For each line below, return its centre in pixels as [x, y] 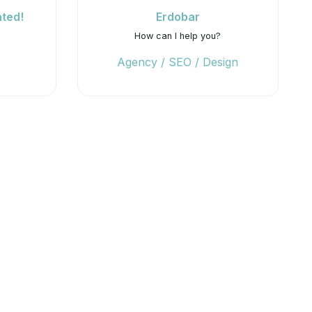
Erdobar [178, 17]
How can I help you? [178, 36]
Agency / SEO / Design [178, 62]
